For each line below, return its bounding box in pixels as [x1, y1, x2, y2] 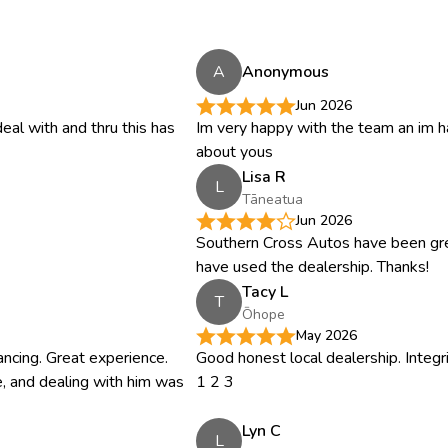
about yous [196, 141, 273, 163]
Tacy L [242, 280, 288, 303]
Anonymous [242, 61, 329, 83]
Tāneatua [242, 189, 303, 209]
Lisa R [242, 165, 286, 188]
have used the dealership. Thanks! [196, 256, 429, 278]
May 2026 [296, 326, 357, 345]
